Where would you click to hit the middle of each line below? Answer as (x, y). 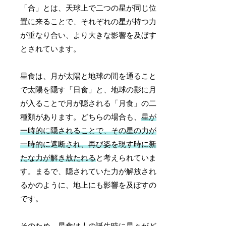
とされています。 (51, 49)
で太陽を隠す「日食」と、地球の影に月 (89, 90)
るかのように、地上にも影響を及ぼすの (89, 185)
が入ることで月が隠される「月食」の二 (89, 104)
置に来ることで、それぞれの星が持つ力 (89, 22)
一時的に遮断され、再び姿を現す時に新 (89, 145)
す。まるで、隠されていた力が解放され (89, 172)
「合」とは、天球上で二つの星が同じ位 (89, 8)
